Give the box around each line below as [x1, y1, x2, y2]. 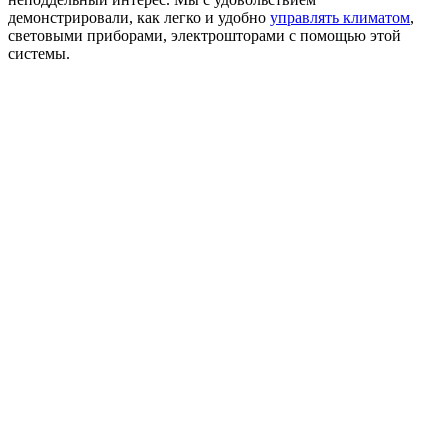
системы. [8, 44, 70, 62]
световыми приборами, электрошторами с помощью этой [8, 26, 401, 44]
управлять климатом [270, 8, 410, 26]
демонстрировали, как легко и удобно [8, 8, 270, 26]
